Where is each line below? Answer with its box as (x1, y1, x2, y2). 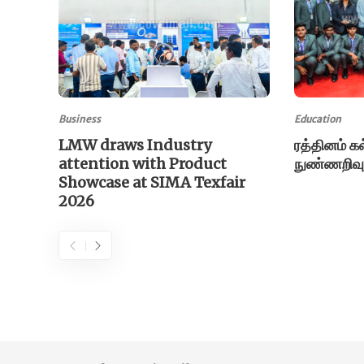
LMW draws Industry (58, 135, 211, 154)
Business (58, 112, 101, 125)
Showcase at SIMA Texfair (58, 172, 245, 192)
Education (294, 112, 341, 125)
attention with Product (58, 154, 227, 173)
